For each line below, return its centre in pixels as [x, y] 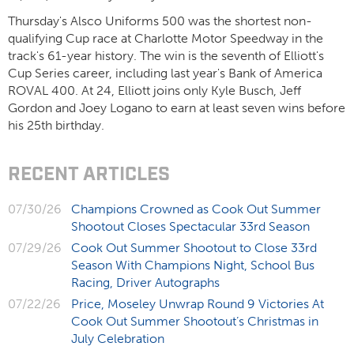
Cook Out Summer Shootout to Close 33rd [194, 248]
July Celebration [118, 339]
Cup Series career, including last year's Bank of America [165, 73]
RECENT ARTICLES [89, 175]
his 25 [24, 125]
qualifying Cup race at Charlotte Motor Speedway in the [166, 38]
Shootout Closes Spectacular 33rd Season [190, 226]
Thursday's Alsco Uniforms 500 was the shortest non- [160, 21]
